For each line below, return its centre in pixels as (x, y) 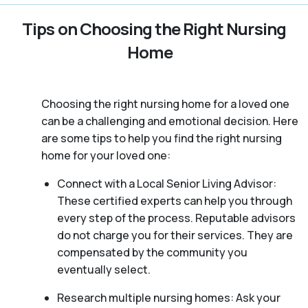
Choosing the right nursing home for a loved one (165, 104)
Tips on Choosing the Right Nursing (154, 29)
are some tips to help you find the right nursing (162, 139)
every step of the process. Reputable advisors (176, 218)
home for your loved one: (106, 156)
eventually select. (103, 270)
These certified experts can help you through (174, 201)
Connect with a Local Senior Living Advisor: (166, 184)
